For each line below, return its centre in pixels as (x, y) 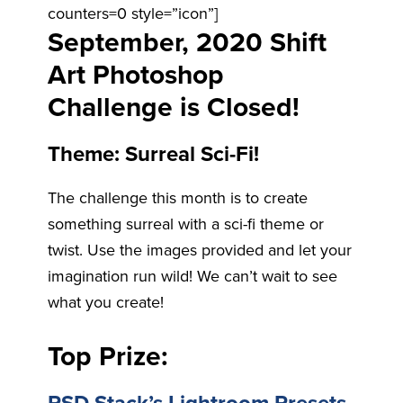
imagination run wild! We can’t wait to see (192, 277)
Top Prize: (107, 357)
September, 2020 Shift (187, 43)
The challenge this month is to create (177, 198)
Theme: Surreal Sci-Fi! (153, 155)
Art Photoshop (135, 76)
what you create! (105, 303)
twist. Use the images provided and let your (199, 251)
